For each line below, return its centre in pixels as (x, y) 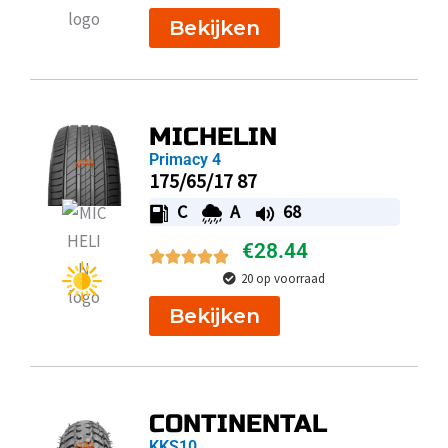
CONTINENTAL (237, 424)
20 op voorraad (283, 278)
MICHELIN (212, 136)
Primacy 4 (184, 159)
